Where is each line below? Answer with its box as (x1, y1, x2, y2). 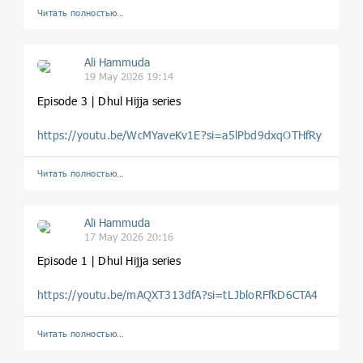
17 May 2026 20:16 (83, 229, 173, 243)
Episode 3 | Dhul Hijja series (37, 93, 181, 108)
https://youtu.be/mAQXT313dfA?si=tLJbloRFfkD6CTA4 (37, 288, 318, 302)
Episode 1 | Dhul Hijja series (37, 254, 181, 268)
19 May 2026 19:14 (83, 70, 173, 83)
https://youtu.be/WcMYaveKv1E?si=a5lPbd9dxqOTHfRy (37, 127, 322, 142)
